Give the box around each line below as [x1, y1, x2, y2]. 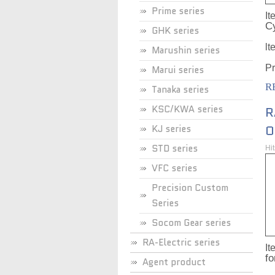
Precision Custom [152, 181, 228, 195]
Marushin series [152, 44, 220, 57]
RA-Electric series [142, 236, 220, 249]
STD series [152, 142, 198, 155]
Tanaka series [152, 83, 209, 96]
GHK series [152, 24, 199, 37]
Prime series [152, 4, 204, 18]
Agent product [142, 255, 206, 269]
